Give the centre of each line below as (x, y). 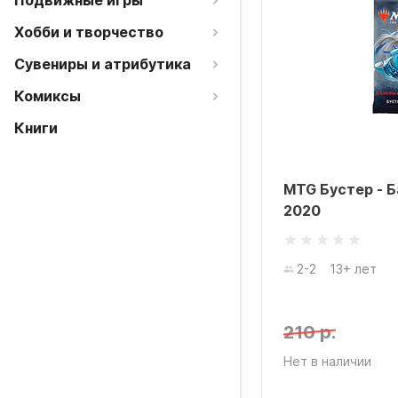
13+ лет (353, 269)
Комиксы (48, 96)
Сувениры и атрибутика (103, 64)
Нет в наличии (327, 361)
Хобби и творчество (89, 32)
